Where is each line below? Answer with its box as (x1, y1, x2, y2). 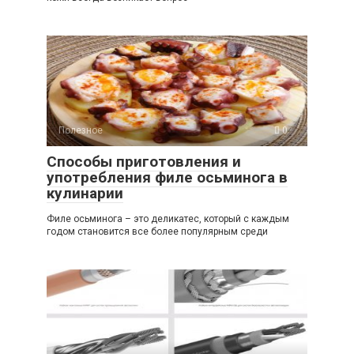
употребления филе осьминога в (47, 168, 288, 186)
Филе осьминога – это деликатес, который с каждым (47, 213, 289, 224)
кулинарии (47, 183, 123, 202)
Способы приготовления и (47, 152, 241, 171)
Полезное (58, 124, 103, 136)
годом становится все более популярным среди (47, 225, 268, 237)
